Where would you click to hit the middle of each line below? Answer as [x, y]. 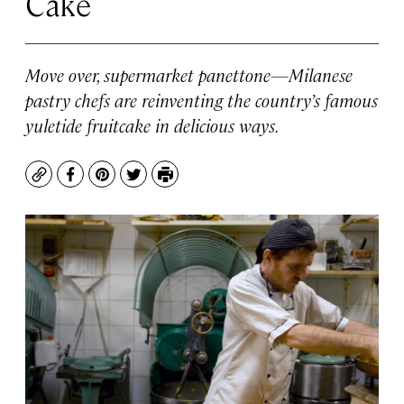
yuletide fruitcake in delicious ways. [152, 125]
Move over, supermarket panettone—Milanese [189, 74]
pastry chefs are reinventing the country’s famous [202, 100]
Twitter [158, 183]
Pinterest [134, 183]
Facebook [103, 183]
